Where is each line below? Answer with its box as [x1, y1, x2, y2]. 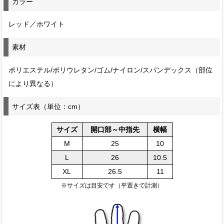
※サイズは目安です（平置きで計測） [60, 182, 163, 189]
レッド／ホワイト [8, 20, 65, 28]
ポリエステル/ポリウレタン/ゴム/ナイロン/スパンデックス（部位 [8, 66, 213, 74]
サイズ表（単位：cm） [12, 102, 85, 110]
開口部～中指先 [90, 125, 139, 134]
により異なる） [8, 79, 58, 87]
